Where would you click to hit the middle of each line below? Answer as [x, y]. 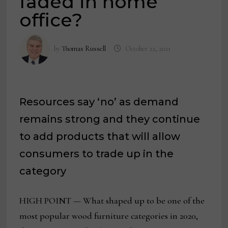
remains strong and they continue [110, 119]
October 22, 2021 [148, 49]
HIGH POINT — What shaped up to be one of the [112, 201]
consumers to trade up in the [97, 154]
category [43, 171]
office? [51, 20]
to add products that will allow [100, 137]
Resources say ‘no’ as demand [99, 102]
